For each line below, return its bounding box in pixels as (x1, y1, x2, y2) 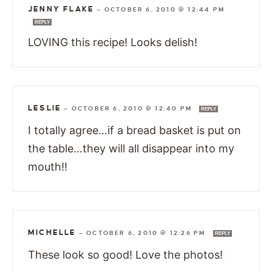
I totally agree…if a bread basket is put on (28, 123, 241, 137)
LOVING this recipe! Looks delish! (28, 35, 197, 49)
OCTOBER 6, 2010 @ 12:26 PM (86, 229, 208, 236)
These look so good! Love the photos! (28, 248, 223, 261)
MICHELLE (28, 228, 76, 237)
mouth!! (28, 160, 67, 173)
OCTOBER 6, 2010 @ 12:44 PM (104, 5, 225, 13)
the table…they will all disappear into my (28, 141, 234, 155)
